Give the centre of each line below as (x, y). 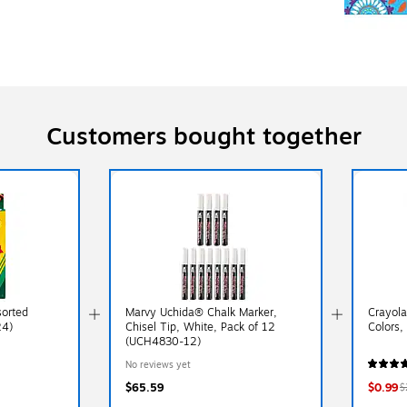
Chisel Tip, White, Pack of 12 (200, 327)
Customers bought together (203, 136)
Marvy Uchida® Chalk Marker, (201, 312)
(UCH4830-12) (163, 341)
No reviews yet (158, 364)
